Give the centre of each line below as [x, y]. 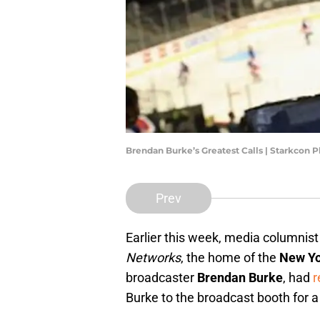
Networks [153, 258]
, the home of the [230, 258]
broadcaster [161, 278]
